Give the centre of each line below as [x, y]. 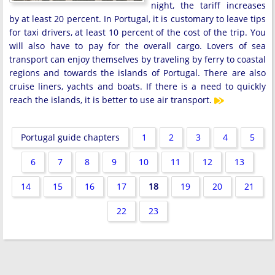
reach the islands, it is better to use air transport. [112, 99]
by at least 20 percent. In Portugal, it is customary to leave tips [137, 18]
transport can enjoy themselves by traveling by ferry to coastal [137, 59]
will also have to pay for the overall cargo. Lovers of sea [137, 45]
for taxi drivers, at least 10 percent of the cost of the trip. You [137, 32]
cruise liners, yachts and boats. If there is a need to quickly [137, 86]
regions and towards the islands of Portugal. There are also [137, 72]
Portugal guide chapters [70, 137]
